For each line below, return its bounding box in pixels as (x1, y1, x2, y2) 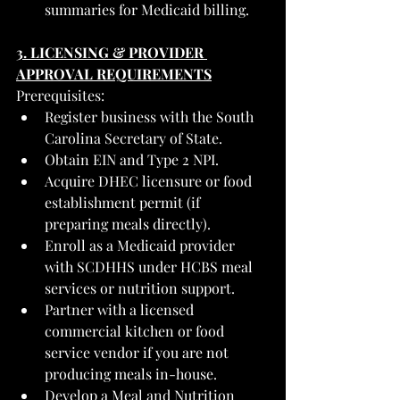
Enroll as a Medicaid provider (45, 235, 238, 254)
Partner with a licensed (45, 299, 197, 319)
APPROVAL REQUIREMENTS (16, 63, 212, 83)
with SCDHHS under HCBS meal (45, 256, 256, 276)
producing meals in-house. (45, 363, 217, 383)
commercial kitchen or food (45, 321, 228, 340)
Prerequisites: (16, 85, 104, 104)
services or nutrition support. (45, 278, 235, 297)
